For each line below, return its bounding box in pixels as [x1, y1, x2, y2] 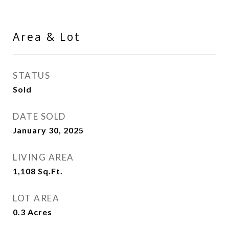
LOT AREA [13, 193, 59, 203]
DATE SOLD [13, 111, 66, 122]
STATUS [13, 70, 50, 81]
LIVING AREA [13, 152, 74, 163]
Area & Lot [13, 30, 81, 44]
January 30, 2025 [13, 125, 84, 135]
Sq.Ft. [38, 166, 63, 176]
